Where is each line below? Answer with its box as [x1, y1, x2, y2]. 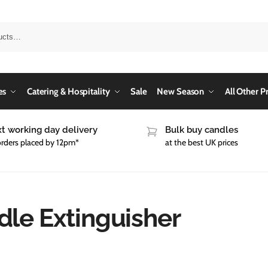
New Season [157, 86, 205, 97]
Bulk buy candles [165, 124, 238, 135]
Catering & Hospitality [26, 86, 110, 97]
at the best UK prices [165, 137, 238, 148]
